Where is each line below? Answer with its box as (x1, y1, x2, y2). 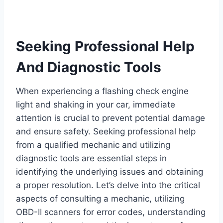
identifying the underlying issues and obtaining (16, 167, 203, 177)
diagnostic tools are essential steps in (16, 153, 167, 164)
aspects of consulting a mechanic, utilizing (16, 194, 185, 204)
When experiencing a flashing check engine (16, 86, 189, 97)
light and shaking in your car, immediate (16, 100, 175, 110)
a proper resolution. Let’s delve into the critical (16, 180, 200, 191)
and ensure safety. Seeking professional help (16, 126, 196, 137)
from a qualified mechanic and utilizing (16, 140, 170, 150)
